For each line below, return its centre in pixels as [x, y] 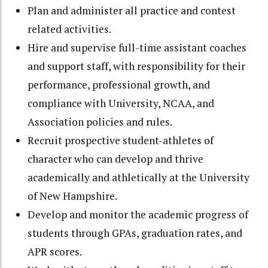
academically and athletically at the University [139, 177]
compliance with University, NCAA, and [121, 103]
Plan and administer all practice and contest [132, 10]
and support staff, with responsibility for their [137, 66]
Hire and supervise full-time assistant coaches [137, 47]
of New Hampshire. [73, 196]
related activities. [70, 29]
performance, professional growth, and [119, 84]
